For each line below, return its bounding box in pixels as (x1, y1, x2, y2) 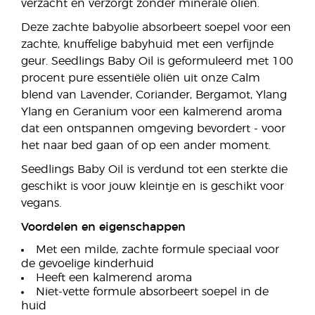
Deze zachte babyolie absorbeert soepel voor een (21, 22, 291, 33)
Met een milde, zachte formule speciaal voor (36, 244, 279, 255)
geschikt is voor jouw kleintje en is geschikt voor (21, 181, 284, 192)
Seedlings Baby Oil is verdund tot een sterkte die (21, 164, 288, 175)
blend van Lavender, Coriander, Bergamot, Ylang (21, 89, 287, 101)
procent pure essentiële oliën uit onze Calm (21, 72, 260, 84)
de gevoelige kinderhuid (21, 258, 154, 269)
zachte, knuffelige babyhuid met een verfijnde (21, 39, 274, 50)
